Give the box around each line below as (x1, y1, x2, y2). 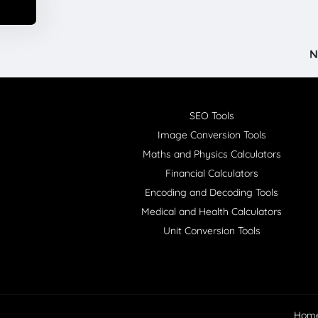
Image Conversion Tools (157, 128, 266, 141)
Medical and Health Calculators (141, 204, 283, 218)
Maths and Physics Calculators (142, 147, 281, 160)
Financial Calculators (165, 166, 258, 180)
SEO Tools (189, 109, 234, 122)
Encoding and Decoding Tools (145, 185, 279, 199)
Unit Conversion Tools (163, 224, 261, 237)
